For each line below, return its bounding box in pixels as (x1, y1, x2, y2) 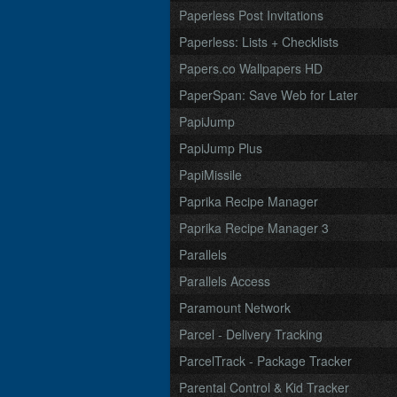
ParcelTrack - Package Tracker (179, 352, 352, 370)
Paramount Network (179, 299, 291, 316)
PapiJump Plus (179, 139, 262, 157)
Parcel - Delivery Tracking (179, 325, 323, 343)
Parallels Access (179, 272, 270, 290)
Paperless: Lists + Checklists (179, 33, 339, 51)
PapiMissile (179, 166, 242, 183)
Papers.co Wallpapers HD (179, 59, 323, 77)
